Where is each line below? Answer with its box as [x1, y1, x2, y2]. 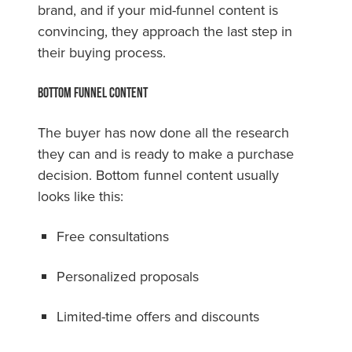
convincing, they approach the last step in [38, 20, 292, 41]
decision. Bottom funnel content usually [38, 164, 279, 185]
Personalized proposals [57, 266, 203, 286]
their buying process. [38, 42, 166, 62]
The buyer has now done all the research [38, 122, 289, 142]
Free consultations [57, 225, 173, 246]
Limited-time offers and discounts [57, 306, 263, 326]
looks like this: [38, 185, 123, 206]
